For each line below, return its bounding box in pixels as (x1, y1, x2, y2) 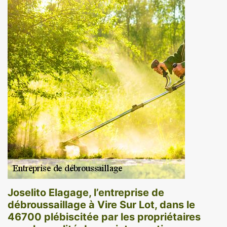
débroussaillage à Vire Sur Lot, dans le (8, 198, 195, 211)
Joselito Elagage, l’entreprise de (8, 186, 164, 199)
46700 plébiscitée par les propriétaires (8, 210, 201, 223)
